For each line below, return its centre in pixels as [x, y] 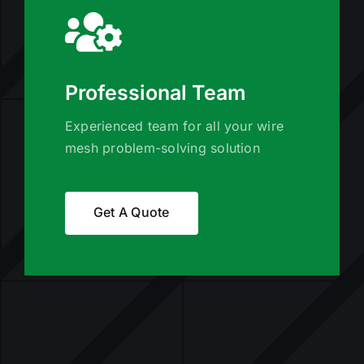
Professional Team [155, 93]
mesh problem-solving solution [162, 148]
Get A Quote [131, 212]
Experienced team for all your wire [174, 126]
